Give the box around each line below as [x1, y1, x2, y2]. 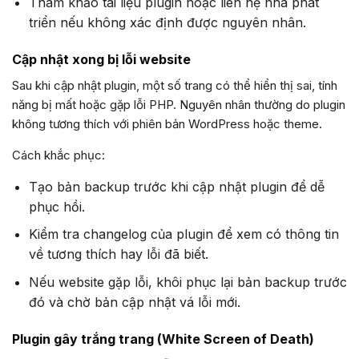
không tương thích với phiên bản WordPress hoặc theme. [12, 115, 322, 131]
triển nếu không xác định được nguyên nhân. [28, 14, 306, 30]
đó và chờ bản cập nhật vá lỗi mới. [28, 293, 240, 310]
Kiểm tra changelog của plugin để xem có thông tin [28, 226, 339, 243]
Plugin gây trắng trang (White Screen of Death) [12, 330, 314, 347]
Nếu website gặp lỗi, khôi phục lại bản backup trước [28, 273, 347, 290]
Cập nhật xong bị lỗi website [12, 50, 191, 67]
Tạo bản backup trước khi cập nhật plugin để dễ [28, 178, 325, 195]
